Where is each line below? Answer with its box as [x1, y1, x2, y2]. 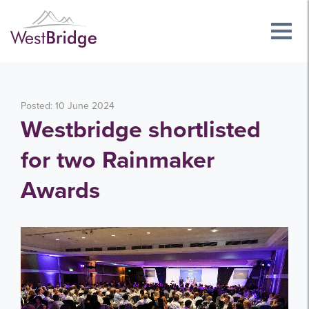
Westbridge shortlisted [21, 116, 261, 144]
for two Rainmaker [21, 146, 215, 175]
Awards [21, 177, 100, 205]
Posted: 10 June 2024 [21, 100, 114, 112]
